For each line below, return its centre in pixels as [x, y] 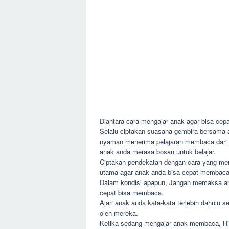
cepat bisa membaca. [131, 193]
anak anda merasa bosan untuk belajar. [157, 152]
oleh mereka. [119, 213]
